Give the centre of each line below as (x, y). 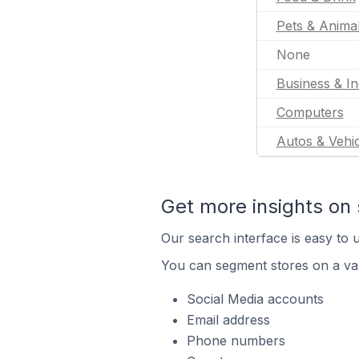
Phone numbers (236, 341)
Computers (310, 112)
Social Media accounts (255, 299)
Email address (228, 320)
